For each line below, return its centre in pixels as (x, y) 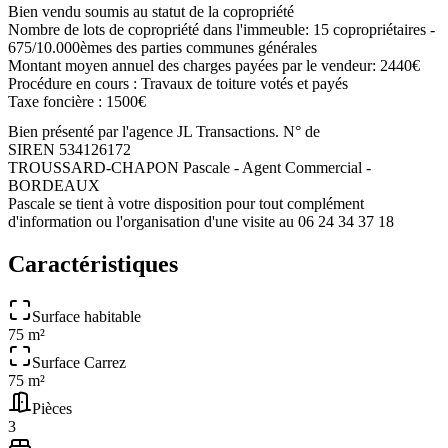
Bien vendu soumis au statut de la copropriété (151, 11)
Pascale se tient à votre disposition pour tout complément (186, 203)
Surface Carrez (79, 362)
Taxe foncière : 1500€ (77, 101)
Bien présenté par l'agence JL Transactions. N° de (164, 131)
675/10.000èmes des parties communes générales (162, 47)
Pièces (52, 408)
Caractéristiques (93, 263)
